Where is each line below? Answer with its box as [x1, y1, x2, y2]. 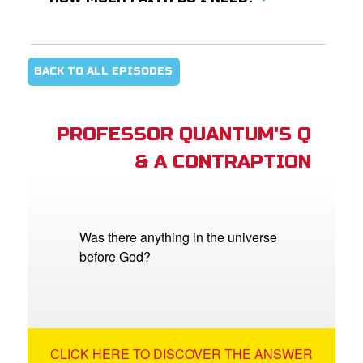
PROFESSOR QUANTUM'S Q [56, 122, 311, 145]
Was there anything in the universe [79, 227, 278, 246]
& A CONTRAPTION [134, 150, 311, 173]
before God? [79, 246, 152, 266]
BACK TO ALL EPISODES [34, 65, 173, 79]
